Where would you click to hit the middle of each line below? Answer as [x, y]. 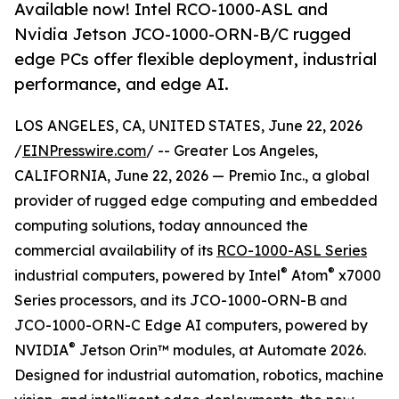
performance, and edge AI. [122, 84]
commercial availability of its [115, 251]
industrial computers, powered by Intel [147, 276]
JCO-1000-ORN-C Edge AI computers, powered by [191, 326]
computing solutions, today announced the [161, 226]
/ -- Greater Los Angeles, [232, 151]
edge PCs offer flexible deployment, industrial [195, 59]
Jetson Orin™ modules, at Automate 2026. [221, 350]
